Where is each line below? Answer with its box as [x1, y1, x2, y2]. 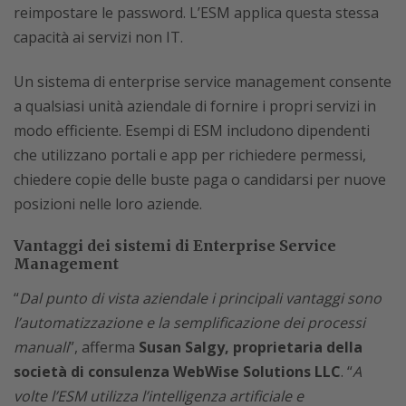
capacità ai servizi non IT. [14, 27, 183, 47]
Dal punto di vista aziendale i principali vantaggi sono [19, 288, 382, 308]
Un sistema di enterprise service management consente [14, 72, 391, 92]
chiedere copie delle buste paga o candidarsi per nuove [14, 169, 386, 189]
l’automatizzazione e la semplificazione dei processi [14, 313, 365, 333]
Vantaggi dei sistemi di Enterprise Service [14, 237, 336, 255]
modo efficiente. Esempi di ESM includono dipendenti [14, 121, 370, 140]
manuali [14, 337, 69, 357]
